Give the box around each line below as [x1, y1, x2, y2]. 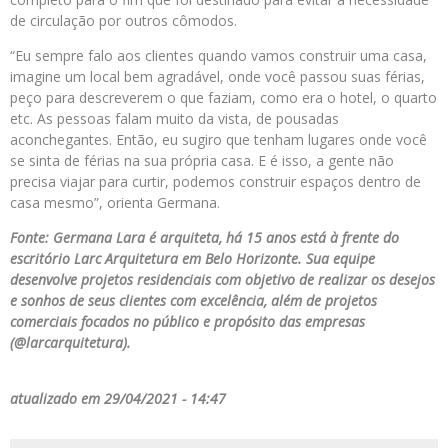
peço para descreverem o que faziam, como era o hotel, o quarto [10, 88, 437, 108]
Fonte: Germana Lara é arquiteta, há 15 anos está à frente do [10, 228, 399, 248]
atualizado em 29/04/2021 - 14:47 [10, 389, 226, 409]
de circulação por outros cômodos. [10, 11, 237, 31]
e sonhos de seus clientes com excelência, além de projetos [10, 291, 377, 311]
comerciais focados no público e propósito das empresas [10, 312, 365, 332]
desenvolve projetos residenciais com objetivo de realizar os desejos [10, 270, 435, 290]
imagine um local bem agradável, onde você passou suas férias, [10, 67, 425, 87]
